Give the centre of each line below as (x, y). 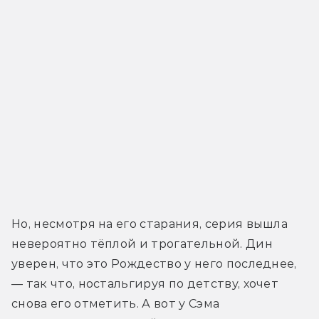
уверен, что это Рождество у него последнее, (154, 263)
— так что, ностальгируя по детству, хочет (145, 283)
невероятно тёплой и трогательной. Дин (142, 244)
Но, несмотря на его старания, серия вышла (150, 224)
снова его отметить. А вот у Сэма (116, 303)
